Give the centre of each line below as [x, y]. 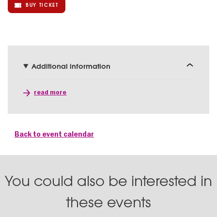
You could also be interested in [108, 181]
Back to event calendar [54, 135]
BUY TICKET [42, 5]
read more [50, 93]
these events [108, 203]
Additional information [71, 66]
